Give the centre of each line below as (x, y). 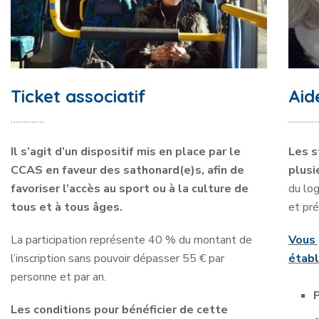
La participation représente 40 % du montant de (131, 240)
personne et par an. (58, 277)
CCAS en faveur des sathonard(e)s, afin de (127, 170)
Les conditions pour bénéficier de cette (119, 309)
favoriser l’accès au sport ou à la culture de (130, 188)
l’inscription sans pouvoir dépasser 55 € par (117, 258)
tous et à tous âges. (67, 207)
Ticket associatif (78, 96)
